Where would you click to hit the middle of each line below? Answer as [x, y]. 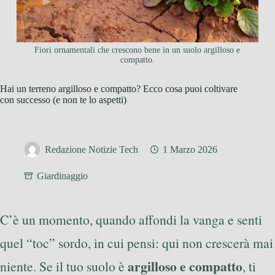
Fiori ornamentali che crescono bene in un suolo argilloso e [137, 50]
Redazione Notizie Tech [91, 150]
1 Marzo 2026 [190, 150]
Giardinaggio [62, 176]
